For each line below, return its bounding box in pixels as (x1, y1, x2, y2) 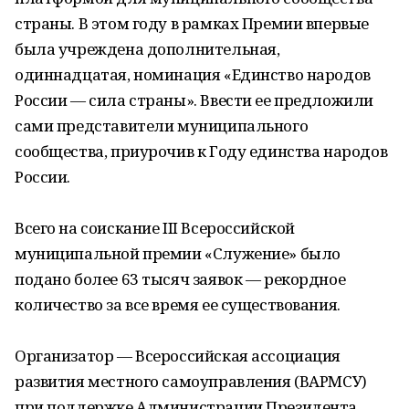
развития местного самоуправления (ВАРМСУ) (15, 371, 367, 392)
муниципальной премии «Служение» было (15, 243, 341, 264)
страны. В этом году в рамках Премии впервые (15, 13, 369, 34)
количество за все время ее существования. (15, 294, 341, 315)
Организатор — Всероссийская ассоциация (15, 345, 341, 366)
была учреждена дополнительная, (15, 38, 280, 59)
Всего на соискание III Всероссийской (15, 217, 295, 238)
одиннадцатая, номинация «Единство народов (15, 64, 371, 85)
